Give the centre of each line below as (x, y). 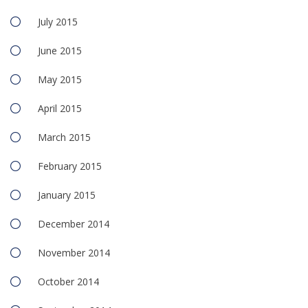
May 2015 (60, 80)
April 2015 (60, 109)
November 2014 (74, 253)
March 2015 (64, 137)
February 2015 (70, 166)
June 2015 (60, 51)
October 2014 (68, 282)
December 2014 (74, 224)
